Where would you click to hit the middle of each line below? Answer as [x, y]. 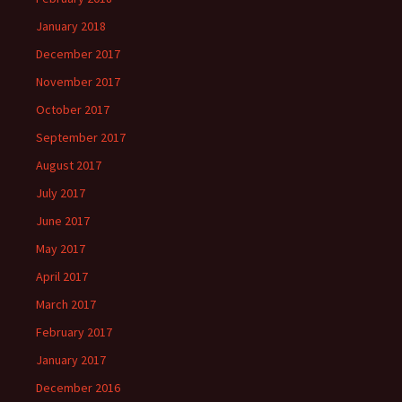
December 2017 [78, 54]
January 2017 [71, 360]
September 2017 [81, 137]
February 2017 [74, 332]
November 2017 [78, 82]
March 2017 [66, 304]
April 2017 [62, 276]
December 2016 [78, 388]
